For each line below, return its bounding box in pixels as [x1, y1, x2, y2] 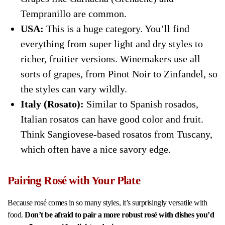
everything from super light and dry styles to [20, 38, 203, 49]
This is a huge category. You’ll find [43, 23, 189, 34]
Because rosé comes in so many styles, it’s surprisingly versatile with [8, 198, 207, 207]
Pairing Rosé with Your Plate [8, 174, 140, 187]
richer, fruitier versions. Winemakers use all [20, 53, 200, 64]
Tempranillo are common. [20, 8, 127, 19]
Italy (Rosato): [20, 98, 84, 109]
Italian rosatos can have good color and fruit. [20, 113, 203, 125]
